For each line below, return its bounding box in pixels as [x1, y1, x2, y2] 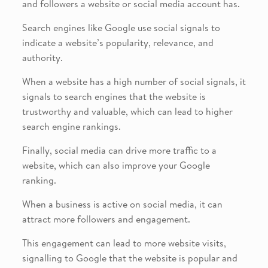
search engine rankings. [22, 119, 121, 133]
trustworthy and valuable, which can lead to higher [22, 104, 233, 118]
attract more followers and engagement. [22, 212, 190, 226]
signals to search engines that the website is [22, 89, 206, 103]
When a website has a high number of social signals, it [22, 74, 246, 88]
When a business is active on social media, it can [22, 197, 223, 211]
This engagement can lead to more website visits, [22, 236, 226, 249]
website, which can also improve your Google [22, 158, 210, 172]
